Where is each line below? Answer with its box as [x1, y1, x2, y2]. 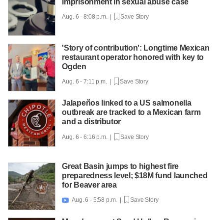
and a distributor [62, 117, 121, 126]
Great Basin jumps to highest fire [62, 162, 179, 171]
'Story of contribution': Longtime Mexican [62, 43, 210, 52]
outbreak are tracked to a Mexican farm [62, 108, 201, 117]
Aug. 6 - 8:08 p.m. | [62, 13, 114, 20]
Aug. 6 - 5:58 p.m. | [70, 196, 124, 203]
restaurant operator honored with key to [62, 53, 204, 61]
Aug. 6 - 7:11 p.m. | [62, 78, 114, 85]
